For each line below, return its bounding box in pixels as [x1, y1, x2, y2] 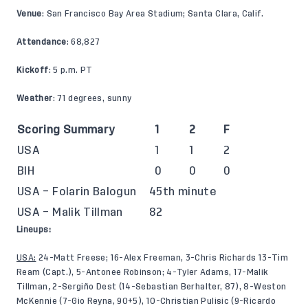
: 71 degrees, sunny [52, 93, 132, 102]
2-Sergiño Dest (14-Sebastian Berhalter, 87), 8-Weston [49, 282, 287, 291]
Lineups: [16, 225, 51, 234]
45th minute [149, 186, 216, 197]
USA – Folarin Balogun [17, 186, 137, 197]
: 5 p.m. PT [48, 65, 93, 74]
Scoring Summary [17, 124, 115, 135]
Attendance [16, 37, 67, 46]
